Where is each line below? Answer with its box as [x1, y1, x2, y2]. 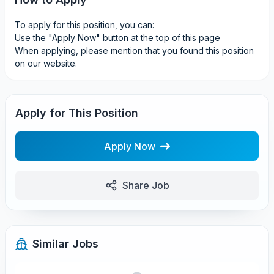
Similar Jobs [32, 237, 98, 250]
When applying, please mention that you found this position [15, 45, 254, 56]
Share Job [122, 179, 169, 191]
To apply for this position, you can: [15, 20, 154, 30]
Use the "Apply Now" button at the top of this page [15, 32, 220, 43]
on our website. [15, 58, 77, 68]
